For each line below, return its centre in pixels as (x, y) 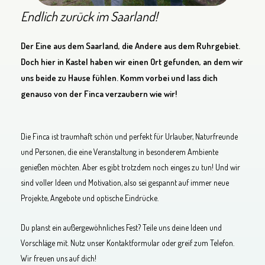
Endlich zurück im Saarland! (89, 16)
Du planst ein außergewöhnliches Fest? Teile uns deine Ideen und (121, 228)
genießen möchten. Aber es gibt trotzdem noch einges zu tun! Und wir (130, 167)
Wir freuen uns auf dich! (59, 258)
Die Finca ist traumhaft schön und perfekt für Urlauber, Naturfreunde (129, 136)
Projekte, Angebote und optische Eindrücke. (90, 198)
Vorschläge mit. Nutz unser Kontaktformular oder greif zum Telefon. (127, 243)
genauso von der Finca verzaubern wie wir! (99, 93)
